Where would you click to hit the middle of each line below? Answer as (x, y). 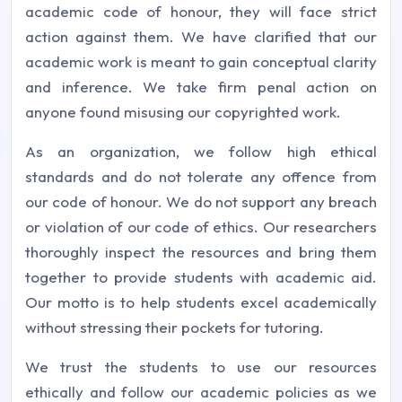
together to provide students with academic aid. (201, 277)
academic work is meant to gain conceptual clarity (201, 61)
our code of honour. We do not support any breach (201, 201)
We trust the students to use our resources (201, 367)
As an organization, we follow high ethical (201, 151)
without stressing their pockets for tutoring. (175, 327)
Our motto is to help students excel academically (201, 302)
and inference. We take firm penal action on (201, 87)
